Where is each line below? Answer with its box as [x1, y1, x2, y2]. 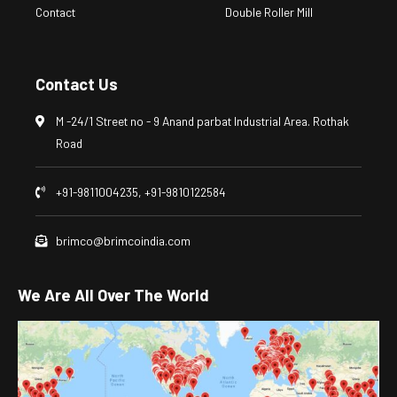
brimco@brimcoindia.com [55, 233, 191, 249]
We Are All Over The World [18, 285, 209, 306]
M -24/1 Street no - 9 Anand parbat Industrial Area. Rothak [55, 113, 349, 129]
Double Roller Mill [225, 4, 313, 20]
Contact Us [35, 74, 118, 95]
